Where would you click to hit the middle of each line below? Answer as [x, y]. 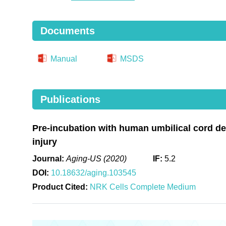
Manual [63, 59]
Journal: [48, 158]
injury [44, 142]
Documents [67, 31]
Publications [70, 99]
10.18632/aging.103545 [93, 173]
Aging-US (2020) [97, 158]
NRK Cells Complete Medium [143, 187]
